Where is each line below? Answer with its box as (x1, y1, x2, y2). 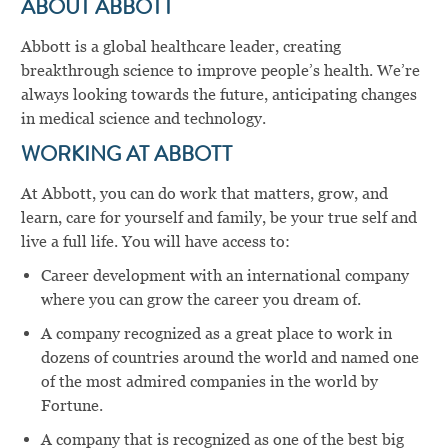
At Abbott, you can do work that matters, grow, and (20, 183, 388, 203)
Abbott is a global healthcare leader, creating (20, 36, 341, 56)
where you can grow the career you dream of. (40, 289, 361, 309)
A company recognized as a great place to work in (40, 323, 392, 343)
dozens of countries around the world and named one (40, 347, 419, 367)
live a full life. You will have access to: (20, 231, 290, 251)
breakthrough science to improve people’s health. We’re (20, 60, 420, 80)
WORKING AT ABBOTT (20, 145, 232, 167)
